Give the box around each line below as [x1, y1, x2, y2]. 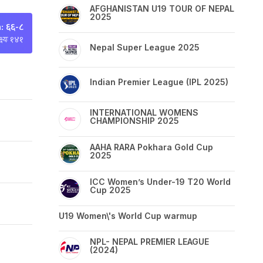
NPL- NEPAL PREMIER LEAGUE [90, 237, 209, 247]
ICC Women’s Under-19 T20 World [90, 177, 231, 187]
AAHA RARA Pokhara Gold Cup [90, 142, 220, 152]
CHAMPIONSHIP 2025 [90, 116, 179, 126]
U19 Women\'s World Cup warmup [59, 211, 197, 221]
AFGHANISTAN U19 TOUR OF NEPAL [90, 4, 234, 14]
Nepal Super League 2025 [90, 42, 200, 52]
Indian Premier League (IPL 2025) [90, 77, 228, 87]
